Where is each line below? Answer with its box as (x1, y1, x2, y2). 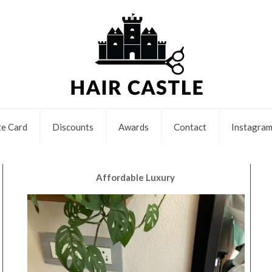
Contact (173, 121, 206, 132)
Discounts (52, 121, 93, 132)
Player (26, 211, 50, 222)
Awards (118, 121, 149, 132)
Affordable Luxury (96, 172, 175, 183)
